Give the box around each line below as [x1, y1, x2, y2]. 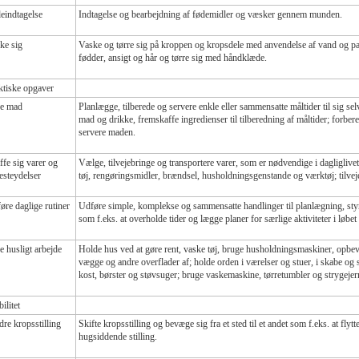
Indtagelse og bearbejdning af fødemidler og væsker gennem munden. [79, 8, 342, 20]
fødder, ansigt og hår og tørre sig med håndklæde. [79, 51, 267, 63]
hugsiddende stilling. [79, 330, 157, 342]
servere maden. [79, 126, 135, 138]
